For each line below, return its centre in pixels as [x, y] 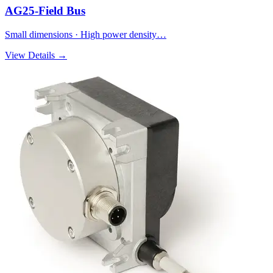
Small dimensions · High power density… [86, 34]
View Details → [36, 55]
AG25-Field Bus [45, 11]
